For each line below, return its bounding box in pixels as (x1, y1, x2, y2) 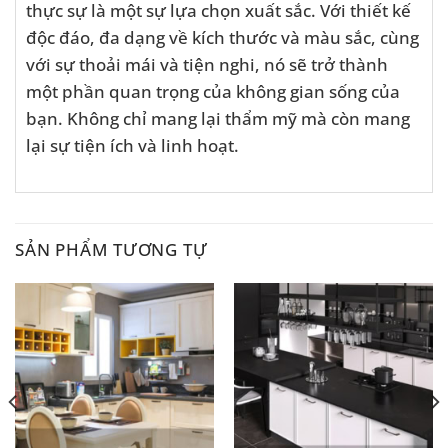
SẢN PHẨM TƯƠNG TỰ (15, 236, 208, 261)
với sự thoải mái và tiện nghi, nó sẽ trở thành (26, 52, 388, 77)
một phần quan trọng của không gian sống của (26, 79, 400, 104)
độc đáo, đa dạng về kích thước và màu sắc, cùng (26, 25, 419, 50)
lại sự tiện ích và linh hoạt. (26, 133, 239, 158)
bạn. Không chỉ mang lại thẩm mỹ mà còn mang (26, 106, 410, 131)
